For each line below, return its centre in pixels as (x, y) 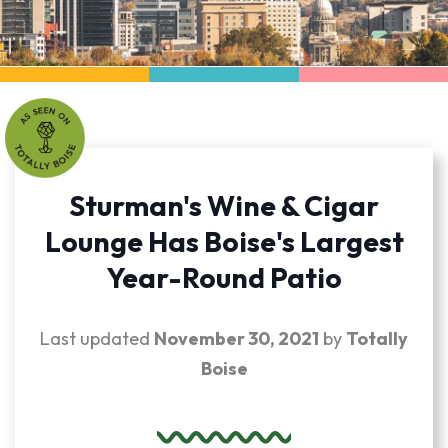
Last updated (97, 338)
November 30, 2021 (236, 338)
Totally (377, 338)
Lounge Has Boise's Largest (224, 241)
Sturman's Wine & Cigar (224, 205)
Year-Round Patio (224, 277)
